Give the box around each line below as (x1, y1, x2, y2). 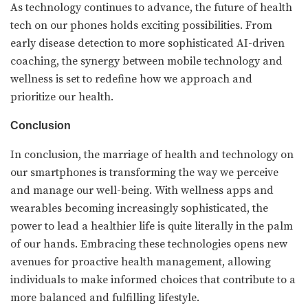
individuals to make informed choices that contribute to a (10, 272, 296, 287)
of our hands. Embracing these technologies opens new (10, 236, 287, 251)
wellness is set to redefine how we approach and (10, 71, 252, 86)
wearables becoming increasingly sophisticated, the (10, 201, 268, 215)
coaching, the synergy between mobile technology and (10, 54, 283, 68)
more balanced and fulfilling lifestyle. (10, 290, 199, 305)
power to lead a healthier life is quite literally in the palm (10, 219, 293, 233)
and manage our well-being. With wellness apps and (10, 183, 274, 197)
